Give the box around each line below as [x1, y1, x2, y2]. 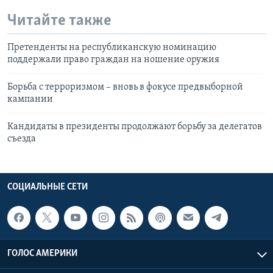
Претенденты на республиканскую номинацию [7, 43, 216, 53]
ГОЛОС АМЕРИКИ [7, 249, 77, 259]
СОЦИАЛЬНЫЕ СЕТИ [7, 182, 88, 193]
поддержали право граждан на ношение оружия [7, 55, 219, 65]
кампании [7, 94, 53, 105]
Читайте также [7, 12, 112, 29]
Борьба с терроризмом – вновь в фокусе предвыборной [7, 82, 243, 93]
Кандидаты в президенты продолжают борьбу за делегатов [7, 122, 262, 132]
